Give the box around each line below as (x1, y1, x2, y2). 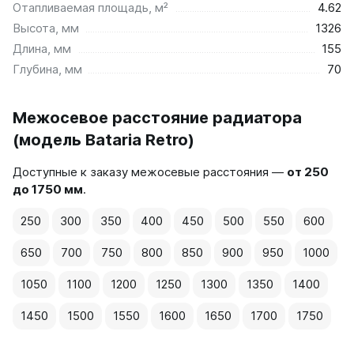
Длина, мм (13, 40, 71, 56)
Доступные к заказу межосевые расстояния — (13, 164, 287, 179)
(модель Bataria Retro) (13, 130, 194, 149)
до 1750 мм (13, 181, 83, 197)
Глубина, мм (13, 61, 82, 77)
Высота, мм (13, 20, 79, 36)
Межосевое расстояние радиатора (13, 107, 302, 127)
